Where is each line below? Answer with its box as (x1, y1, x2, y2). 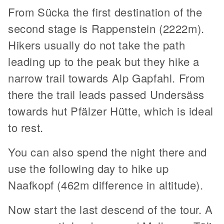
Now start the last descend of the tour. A (8, 201, 213, 217)
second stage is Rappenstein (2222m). (8, 20, 204, 36)
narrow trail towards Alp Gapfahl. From (8, 70, 205, 85)
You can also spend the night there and (8, 144, 207, 159)
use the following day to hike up (8, 160, 169, 176)
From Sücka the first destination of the (8, 4, 202, 19)
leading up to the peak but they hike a (8, 53, 199, 69)
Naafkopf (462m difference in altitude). (8, 177, 203, 192)
